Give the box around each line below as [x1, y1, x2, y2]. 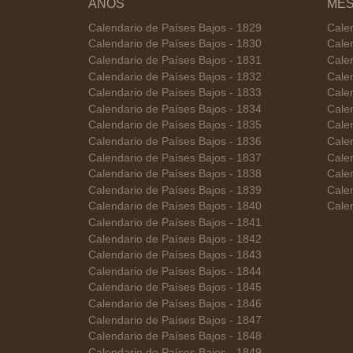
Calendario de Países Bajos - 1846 [87, 297, 262, 310]
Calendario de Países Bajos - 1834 [87, 102, 262, 115]
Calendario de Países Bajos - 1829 [87, 21, 262, 34]
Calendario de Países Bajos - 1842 [87, 232, 262, 245]
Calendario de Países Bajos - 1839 [87, 184, 262, 196]
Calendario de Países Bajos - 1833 [87, 87, 262, 99]
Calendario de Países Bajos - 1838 [87, 168, 262, 180]
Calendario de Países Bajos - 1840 [87, 200, 262, 213]
